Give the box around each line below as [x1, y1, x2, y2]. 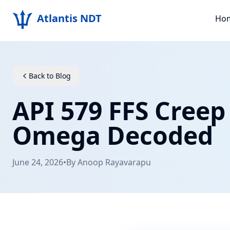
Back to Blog [29, 71, 71, 81]
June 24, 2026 [12, 157, 63, 168]
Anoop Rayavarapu [78, 157, 151, 168]
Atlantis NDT [37, 11, 102, 25]
